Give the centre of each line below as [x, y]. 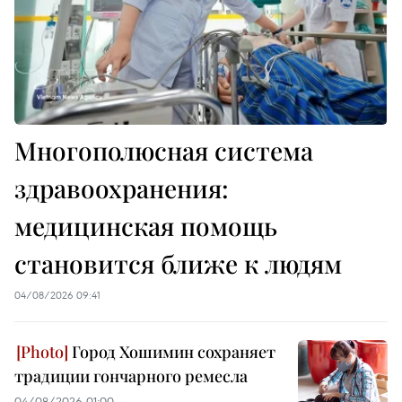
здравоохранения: [122, 188]
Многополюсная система [164, 151]
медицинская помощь [146, 226]
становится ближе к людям [178, 264]
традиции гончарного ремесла [131, 376]
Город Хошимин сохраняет [172, 352]
